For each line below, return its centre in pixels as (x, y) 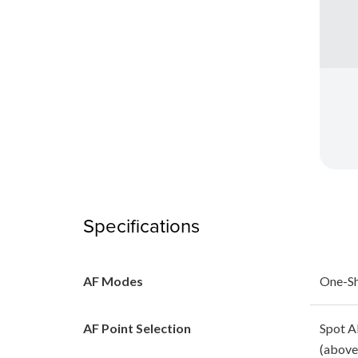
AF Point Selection (137, 328)
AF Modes (113, 280)
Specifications (141, 225)
